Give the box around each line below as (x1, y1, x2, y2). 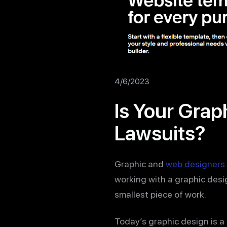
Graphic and (114, 159, 166, 170)
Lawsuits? (114, 121, 206, 146)
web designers (165, 159, 225, 170)
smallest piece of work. (114, 189, 206, 200)
